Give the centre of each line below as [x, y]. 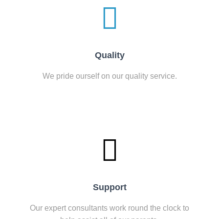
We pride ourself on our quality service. [109, 76]
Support [109, 187]
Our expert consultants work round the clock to [109, 208]
